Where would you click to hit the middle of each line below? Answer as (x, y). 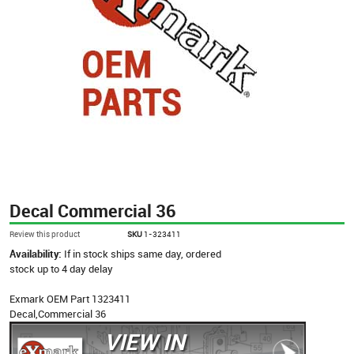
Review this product (45, 233)
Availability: (37, 253)
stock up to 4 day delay (61, 268)
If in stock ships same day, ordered (143, 253)
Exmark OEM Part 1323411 (70, 298)
